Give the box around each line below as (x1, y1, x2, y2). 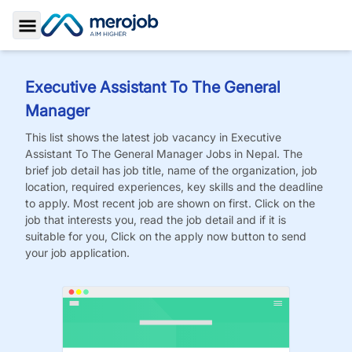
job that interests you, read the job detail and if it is (25, 213, 286, 226)
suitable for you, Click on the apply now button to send (25, 229, 306, 243)
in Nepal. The (234, 147, 302, 160)
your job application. (25, 246, 130, 259)
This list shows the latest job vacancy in (25, 130, 231, 144)
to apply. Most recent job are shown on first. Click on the (25, 196, 315, 210)
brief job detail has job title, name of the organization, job (25, 163, 317, 177)
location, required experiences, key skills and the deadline (25, 180, 323, 193)
